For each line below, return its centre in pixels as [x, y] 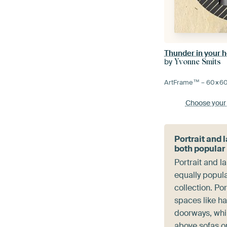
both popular [200, 149]
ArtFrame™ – [185, 83]
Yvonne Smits [198, 62]
